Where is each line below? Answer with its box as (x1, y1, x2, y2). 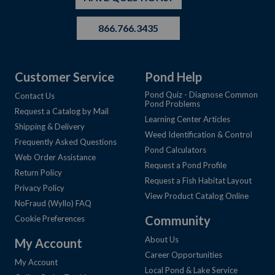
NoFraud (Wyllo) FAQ (15, 198, 91, 209)
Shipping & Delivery (15, 122, 85, 132)
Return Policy (15, 168, 62, 178)
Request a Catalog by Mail (15, 106, 109, 117)
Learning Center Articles (145, 114, 230, 125)
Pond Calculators (145, 145, 206, 155)
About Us (145, 234, 179, 245)
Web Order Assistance (15, 152, 96, 163)
